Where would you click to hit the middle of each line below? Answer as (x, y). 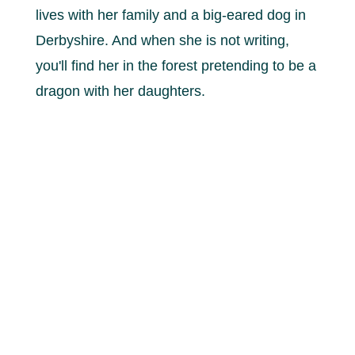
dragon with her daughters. (120, 91)
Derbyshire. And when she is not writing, (162, 40)
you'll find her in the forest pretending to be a (176, 65)
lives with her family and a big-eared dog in (170, 15)
